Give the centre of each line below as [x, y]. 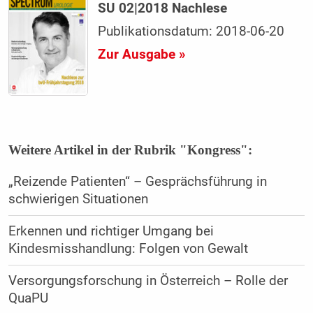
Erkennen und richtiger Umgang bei [111, 231]
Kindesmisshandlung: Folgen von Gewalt [128, 248]
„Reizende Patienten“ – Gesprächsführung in [137, 181]
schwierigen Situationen [78, 199]
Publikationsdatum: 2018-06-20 [191, 32]
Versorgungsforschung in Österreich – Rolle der [148, 281]
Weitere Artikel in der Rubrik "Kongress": [130, 150]
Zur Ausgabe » [142, 55]
